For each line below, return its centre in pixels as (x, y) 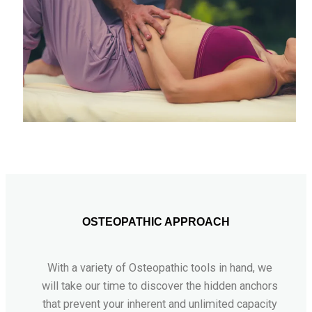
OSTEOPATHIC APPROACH (156, 221)
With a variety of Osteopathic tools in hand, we (159, 268)
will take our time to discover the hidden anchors (159, 286)
